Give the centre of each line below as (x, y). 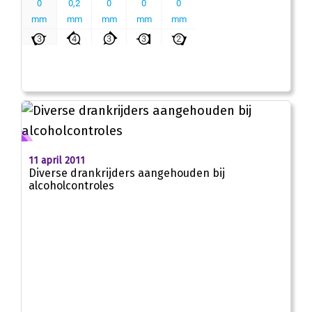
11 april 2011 (57, 160)
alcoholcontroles (71, 185)
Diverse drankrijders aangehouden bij (127, 173)
